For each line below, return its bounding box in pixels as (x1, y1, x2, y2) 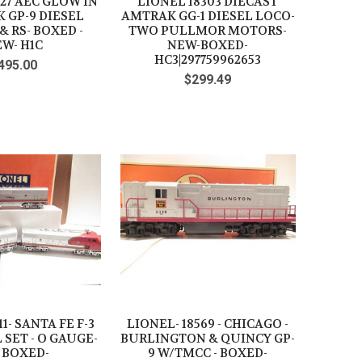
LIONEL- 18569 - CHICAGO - (127, 315, 289, 332)
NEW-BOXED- (167, 37, 249, 54)
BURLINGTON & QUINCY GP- (120, 330, 296, 347)
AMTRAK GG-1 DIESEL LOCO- (120, 8, 295, 25)
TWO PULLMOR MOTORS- (128, 23, 288, 40)
